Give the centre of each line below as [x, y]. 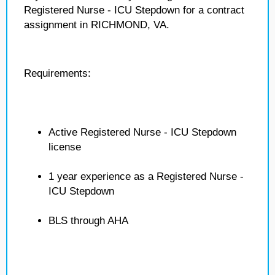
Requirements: [57, 73]
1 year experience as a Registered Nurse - [146, 176]
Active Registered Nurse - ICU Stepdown [142, 132]
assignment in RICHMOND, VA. [97, 25]
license [65, 147]
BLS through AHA [88, 221]
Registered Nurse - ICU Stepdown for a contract [134, 10]
